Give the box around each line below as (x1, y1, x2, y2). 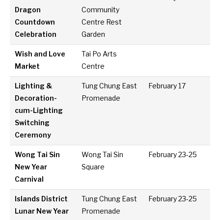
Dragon (15, 6, 41, 14)
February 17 (148, 82, 186, 90)
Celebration (15, 30, 57, 39)
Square (82, 163, 105, 171)
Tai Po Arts (82, 50, 117, 58)
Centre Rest (82, 18, 122, 27)
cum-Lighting (15, 107, 63, 115)
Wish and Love (15, 50, 66, 58)
